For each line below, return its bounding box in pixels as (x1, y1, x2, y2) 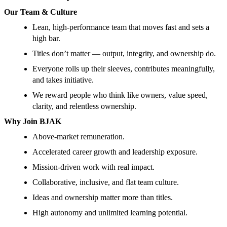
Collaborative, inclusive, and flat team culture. (32, 178, 179, 187)
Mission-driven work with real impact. (32, 163, 155, 172)
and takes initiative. (32, 75, 94, 85)
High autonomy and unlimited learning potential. (32, 208, 187, 217)
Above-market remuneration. (32, 132, 125, 141)
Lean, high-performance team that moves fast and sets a (32, 23, 209, 32)
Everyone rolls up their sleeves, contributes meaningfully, (32, 64, 215, 73)
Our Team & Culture (4, 8, 77, 17)
